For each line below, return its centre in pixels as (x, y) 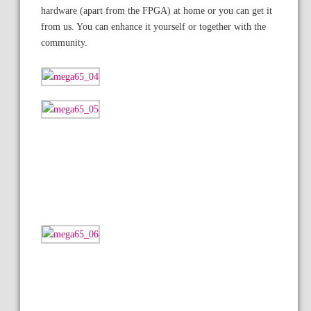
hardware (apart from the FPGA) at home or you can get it (156, 11)
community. (64, 43)
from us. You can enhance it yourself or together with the (153, 27)
